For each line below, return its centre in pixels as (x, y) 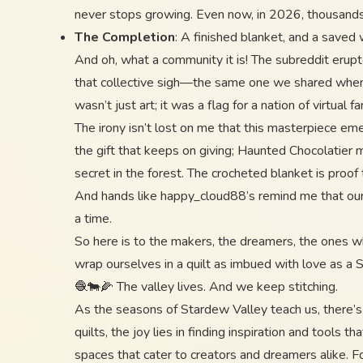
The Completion (125, 37)
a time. (93, 219)
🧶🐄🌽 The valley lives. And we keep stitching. (206, 287)
